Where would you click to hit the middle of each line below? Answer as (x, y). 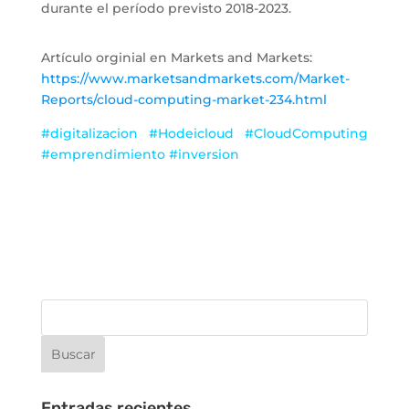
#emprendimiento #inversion (140, 154)
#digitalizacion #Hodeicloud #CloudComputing (204, 133)
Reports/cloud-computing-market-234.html (184, 99)
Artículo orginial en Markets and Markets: (176, 57)
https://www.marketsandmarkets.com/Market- (195, 78)
